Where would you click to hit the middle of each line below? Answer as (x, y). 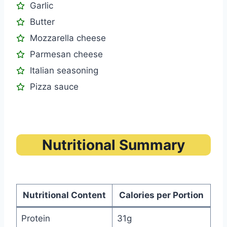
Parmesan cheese (66, 54)
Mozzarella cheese (68, 38)
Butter (42, 22)
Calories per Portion (161, 195)
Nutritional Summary (113, 145)
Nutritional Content (64, 195)
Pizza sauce (54, 87)
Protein (35, 219)
